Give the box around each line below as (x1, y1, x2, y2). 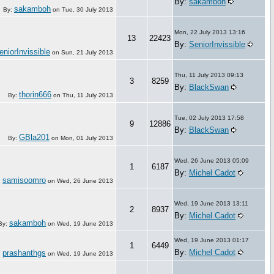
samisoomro (2, 175, 46, 185)
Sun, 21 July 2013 (61, 48, 113, 56)
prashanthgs (2, 248, 46, 257)
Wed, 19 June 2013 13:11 (174, 199, 248, 207)
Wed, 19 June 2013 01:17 (174, 236, 249, 243)
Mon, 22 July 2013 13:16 (174, 28, 245, 35)
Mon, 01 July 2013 (61, 134, 113, 141)
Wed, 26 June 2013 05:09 (174, 157, 249, 164)
